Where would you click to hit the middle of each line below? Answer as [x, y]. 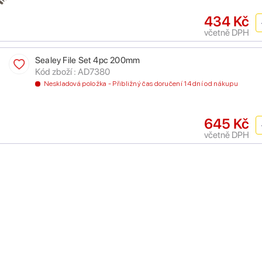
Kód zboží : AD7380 [73, 72]
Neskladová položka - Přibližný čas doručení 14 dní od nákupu [141, 84]
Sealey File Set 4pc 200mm [88, 61]
